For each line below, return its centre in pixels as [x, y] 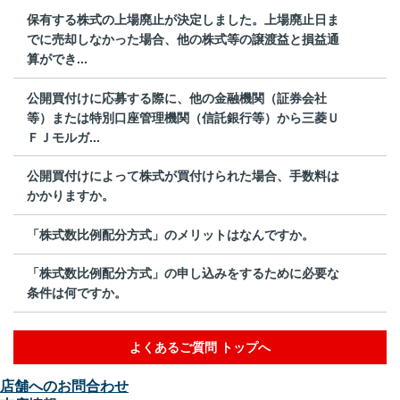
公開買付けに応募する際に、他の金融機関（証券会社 [177, 98]
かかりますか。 [71, 196]
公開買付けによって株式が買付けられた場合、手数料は [183, 176]
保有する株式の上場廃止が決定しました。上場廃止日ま [183, 19]
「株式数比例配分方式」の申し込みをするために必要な [183, 274]
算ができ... [57, 58]
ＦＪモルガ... [63, 137]
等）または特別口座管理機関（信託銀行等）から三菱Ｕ [183, 117]
